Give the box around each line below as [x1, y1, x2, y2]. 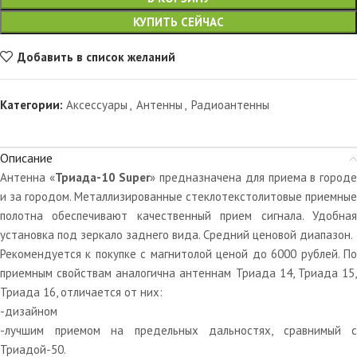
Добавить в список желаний [17, 49, 175, 65]
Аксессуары [66, 97, 127, 113]
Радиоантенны [191, 97, 269, 113]
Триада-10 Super [54, 170, 151, 186]
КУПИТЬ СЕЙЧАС [133, 14, 224, 30]
